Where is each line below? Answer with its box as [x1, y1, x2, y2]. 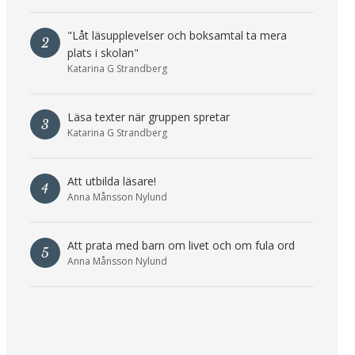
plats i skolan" [67, 45, 139, 61]
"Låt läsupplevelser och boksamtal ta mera [67, 28, 287, 44]
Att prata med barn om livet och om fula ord [67, 238, 295, 254]
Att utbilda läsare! [67, 174, 156, 189]
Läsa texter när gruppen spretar [67, 109, 230, 125]
